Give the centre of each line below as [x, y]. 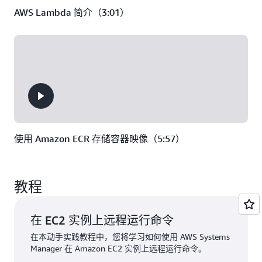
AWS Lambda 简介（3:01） [72, 12]
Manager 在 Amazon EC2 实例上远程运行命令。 [118, 248]
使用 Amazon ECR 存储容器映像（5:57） [99, 139]
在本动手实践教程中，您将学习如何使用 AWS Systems [130, 237]
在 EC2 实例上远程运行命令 [102, 220]
